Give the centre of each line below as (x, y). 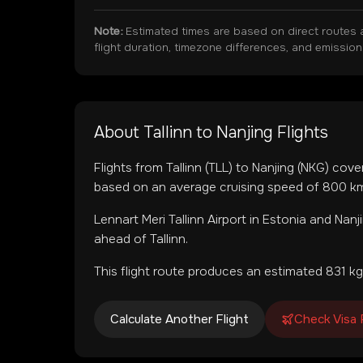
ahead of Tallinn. (141, 239)
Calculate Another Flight (179, 319)
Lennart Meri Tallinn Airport (170, 220)
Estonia (284, 220)
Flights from (130, 168)
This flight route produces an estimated (210, 271)
